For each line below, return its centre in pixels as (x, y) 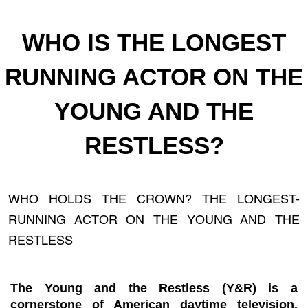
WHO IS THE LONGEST (154, 42)
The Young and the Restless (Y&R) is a (154, 288)
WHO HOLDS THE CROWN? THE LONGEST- (154, 200)
